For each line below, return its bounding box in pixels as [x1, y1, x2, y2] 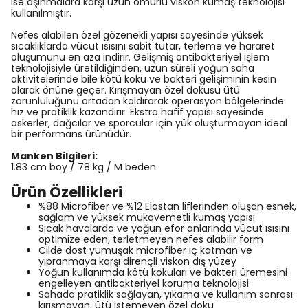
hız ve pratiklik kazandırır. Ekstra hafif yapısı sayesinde [11, 105, 264, 119]
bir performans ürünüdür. [11, 127, 131, 141]
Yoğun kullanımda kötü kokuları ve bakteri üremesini [38, 265, 287, 279]
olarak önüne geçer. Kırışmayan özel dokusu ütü [11, 83, 240, 97]
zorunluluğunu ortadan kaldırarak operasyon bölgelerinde [11, 94, 284, 108]
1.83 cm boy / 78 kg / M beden [11, 160, 156, 174]
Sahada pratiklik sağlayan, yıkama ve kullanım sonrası [38, 287, 293, 301]
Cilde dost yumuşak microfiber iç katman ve [38, 243, 252, 257]
